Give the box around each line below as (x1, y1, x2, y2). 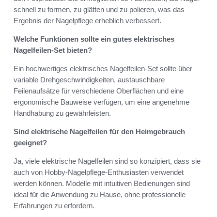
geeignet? (14, 139, 47, 147)
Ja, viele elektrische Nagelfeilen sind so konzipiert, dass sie (14, 157, 201, 166)
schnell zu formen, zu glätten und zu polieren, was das (14, 5, 185, 14)
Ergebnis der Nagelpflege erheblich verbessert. (14, 16, 161, 25)
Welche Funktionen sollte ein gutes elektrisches (14, 35, 174, 44)
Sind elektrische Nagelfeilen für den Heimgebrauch (14, 127, 185, 136)
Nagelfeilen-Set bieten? (14, 46, 92, 55)
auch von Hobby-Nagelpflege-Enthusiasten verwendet (14, 168, 184, 177)
